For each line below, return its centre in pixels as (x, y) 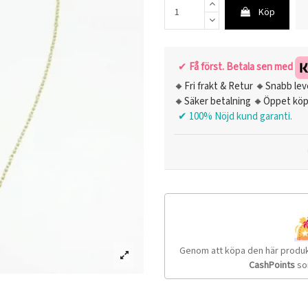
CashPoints (272, 265)
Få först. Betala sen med (242, 67)
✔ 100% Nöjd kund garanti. (233, 116)
